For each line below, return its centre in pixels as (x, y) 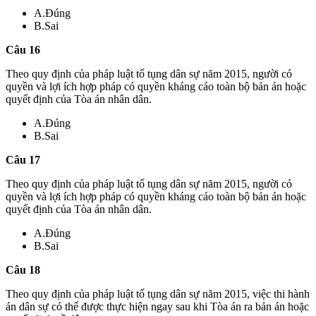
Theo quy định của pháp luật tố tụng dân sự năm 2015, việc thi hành (158, 293)
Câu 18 (23, 269)
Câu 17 (23, 159)
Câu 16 (23, 49)
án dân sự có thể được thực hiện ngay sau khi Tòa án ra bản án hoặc (157, 306)
